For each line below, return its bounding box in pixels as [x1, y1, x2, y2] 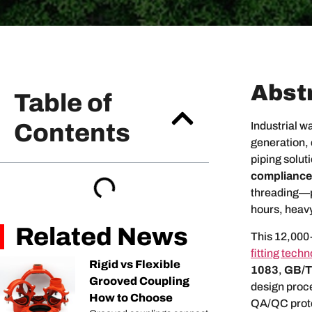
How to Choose [89, 292, 173, 304]
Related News [15, 223, 188, 251]
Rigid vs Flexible [89, 258, 180, 271]
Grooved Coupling [89, 275, 189, 288]
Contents [14, 119, 130, 148]
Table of [14, 89, 112, 118]
